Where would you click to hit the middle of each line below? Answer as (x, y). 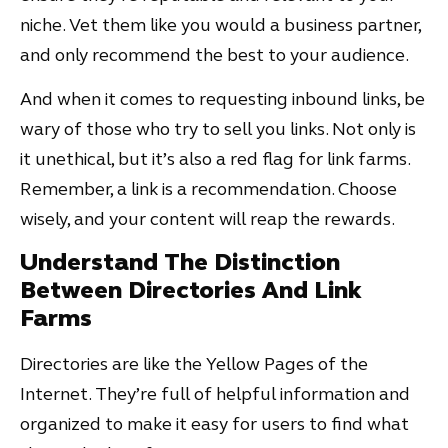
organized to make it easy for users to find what (214, 423)
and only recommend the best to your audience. (216, 55)
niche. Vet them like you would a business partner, (220, 25)
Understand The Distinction (180, 262)
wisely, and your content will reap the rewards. (207, 219)
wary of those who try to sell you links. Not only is (218, 129)
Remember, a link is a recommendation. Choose (208, 189)
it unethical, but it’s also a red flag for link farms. (215, 159)
